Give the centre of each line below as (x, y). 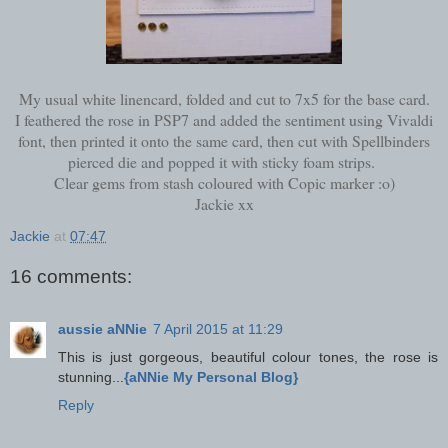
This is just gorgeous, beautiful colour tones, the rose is (248, 356)
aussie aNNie (102, 328)
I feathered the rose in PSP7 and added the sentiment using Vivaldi (224, 119)
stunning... (91, 376)
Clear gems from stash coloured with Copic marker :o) (224, 182)
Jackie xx (224, 203)
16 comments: (71, 277)
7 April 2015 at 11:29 (218, 328)
